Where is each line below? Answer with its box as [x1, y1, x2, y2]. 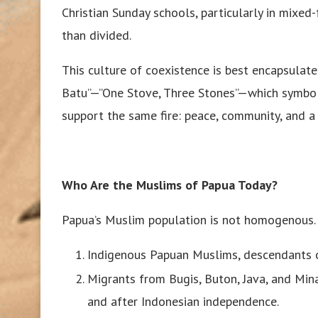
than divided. [62, 27, 131, 44]
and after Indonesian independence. [87, 293, 279, 310]
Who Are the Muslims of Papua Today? [62, 177, 278, 194]
